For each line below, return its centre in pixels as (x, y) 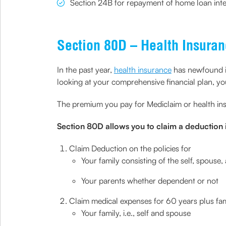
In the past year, (85, 70)
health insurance (143, 70)
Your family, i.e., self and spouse (136, 213)
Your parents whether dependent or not (150, 181)
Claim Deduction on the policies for (130, 148)
